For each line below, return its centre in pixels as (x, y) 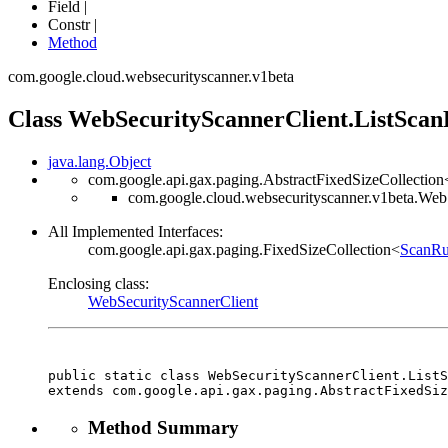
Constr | (74, 24)
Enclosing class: (98, 283)
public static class (128, 375)
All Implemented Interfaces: (135, 231)
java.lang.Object (99, 161)
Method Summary (163, 427)
